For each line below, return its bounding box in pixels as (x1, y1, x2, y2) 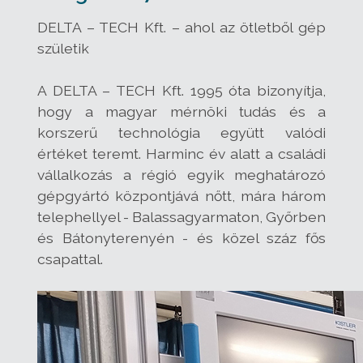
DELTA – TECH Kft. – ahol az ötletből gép (37, 18, 326, 36)
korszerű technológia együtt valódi (37, 123, 326, 141)
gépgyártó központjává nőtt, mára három (37, 186, 326, 204)
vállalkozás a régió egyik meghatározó (37, 165, 326, 183)
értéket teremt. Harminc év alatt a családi (37, 144, 326, 162)
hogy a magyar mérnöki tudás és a (37, 102, 326, 120)
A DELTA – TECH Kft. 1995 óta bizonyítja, (37, 81, 326, 99)
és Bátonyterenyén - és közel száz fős (37, 228, 326, 246)
